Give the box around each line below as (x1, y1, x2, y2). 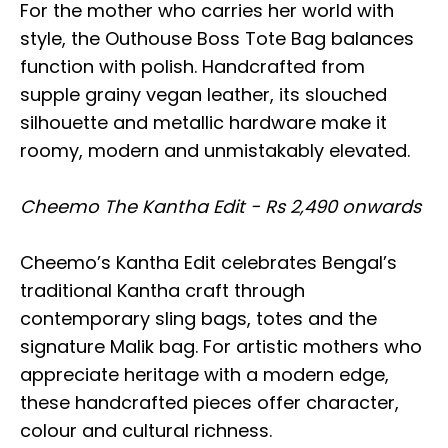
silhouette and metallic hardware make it (20, 110, 387, 136)
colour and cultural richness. (20, 418, 272, 444)
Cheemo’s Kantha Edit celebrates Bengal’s (20, 250, 397, 276)
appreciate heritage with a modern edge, (20, 362, 389, 388)
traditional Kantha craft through (20, 278, 305, 304)
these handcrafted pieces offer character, (20, 390, 399, 416)
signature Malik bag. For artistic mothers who (20, 334, 422, 360)
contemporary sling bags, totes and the (20, 306, 377, 332)
